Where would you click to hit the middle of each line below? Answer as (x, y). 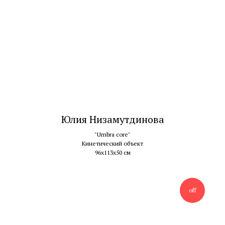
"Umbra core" (113, 135)
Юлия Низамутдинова (113, 120)
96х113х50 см (113, 153)
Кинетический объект (113, 144)
